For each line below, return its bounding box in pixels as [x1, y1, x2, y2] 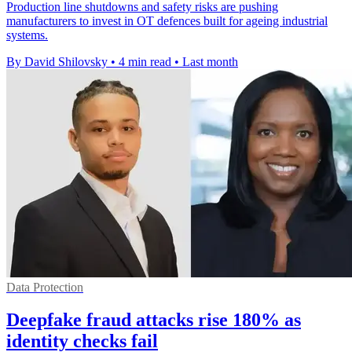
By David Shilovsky [6, 54, 108, 68]
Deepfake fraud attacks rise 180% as [6, 310, 301, 331]
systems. [6, 27, 48, 42]
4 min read [119, 54, 171, 68]
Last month [182, 54, 238, 68]
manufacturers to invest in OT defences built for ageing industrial [6, 13, 328, 27]
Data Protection [6, 280, 83, 294]
